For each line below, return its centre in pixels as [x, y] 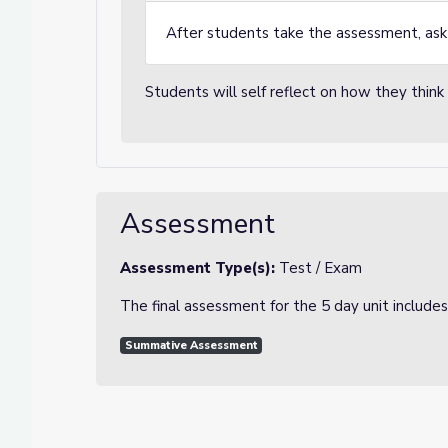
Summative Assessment [191, 345]
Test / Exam [320, 268]
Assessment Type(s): [199, 268]
